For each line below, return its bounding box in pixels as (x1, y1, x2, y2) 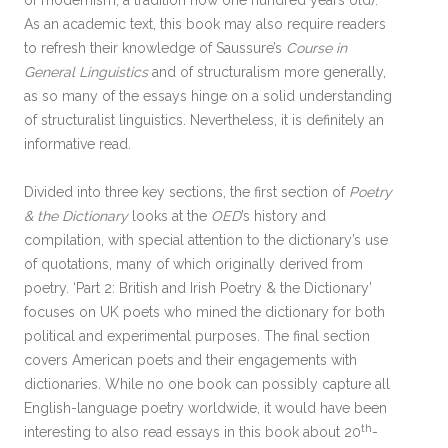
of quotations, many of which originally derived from (24, 256, 363, 272)
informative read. (24, 136, 131, 152)
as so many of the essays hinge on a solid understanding (24, 88, 392, 104)
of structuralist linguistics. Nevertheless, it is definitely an (24, 112, 384, 128)
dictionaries (24, 376, 98, 392)
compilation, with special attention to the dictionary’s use (24, 232, 388, 248)
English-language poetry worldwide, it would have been (24, 400, 387, 416)
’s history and (241, 208, 326, 224)
